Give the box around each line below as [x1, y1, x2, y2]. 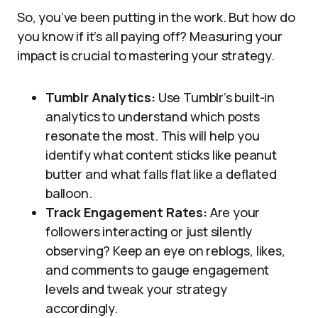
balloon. [45, 185, 92, 202]
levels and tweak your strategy [45, 280, 227, 297]
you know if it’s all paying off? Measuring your [17, 28, 283, 45]
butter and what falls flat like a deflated [45, 165, 277, 182]
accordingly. [45, 300, 118, 317]
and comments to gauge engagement [45, 261, 270, 278]
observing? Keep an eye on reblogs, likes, [45, 242, 285, 259]
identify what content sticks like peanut [45, 146, 277, 163]
